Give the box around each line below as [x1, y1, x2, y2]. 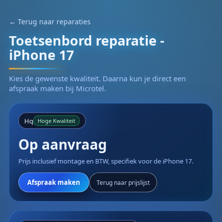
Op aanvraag [18, 135, 107, 154]
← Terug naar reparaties [9, 17, 91, 26]
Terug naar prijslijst [97, 178, 150, 187]
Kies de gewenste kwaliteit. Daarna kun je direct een [9, 73, 186, 83]
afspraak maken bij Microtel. [9, 83, 106, 93]
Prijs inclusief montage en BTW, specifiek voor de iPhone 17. [18, 157, 193, 166]
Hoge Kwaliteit [38, 117, 75, 124]
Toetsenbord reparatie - [9, 31, 165, 50]
